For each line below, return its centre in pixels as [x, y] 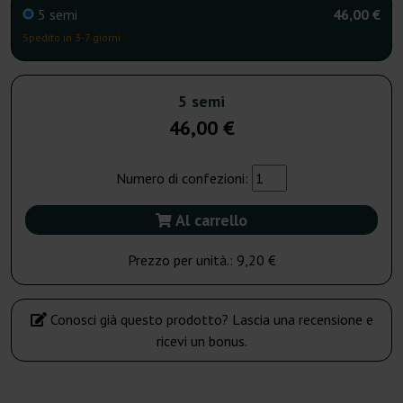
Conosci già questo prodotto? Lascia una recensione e [210, 320]
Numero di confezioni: [184, 179]
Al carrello [210, 220]
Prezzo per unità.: [182, 260]
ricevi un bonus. [201, 341]
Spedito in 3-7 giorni [72, 38]
